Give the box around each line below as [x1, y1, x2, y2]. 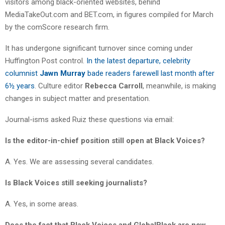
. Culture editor [35, 81, 85, 90]
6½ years [5, 81, 35, 90]
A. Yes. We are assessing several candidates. [5, 157, 154, 166]
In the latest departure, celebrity [86, 56, 190, 65]
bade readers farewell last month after [85, 68, 214, 78]
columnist [5, 68, 40, 78]
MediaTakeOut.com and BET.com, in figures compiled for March [5, 10, 213, 19]
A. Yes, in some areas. [5, 199, 78, 208]
